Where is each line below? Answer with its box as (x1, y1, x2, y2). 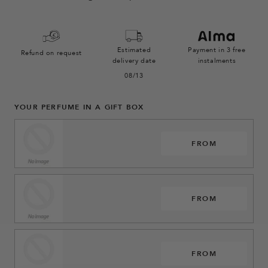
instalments (197, 56, 236, 65)
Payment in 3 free (188, 45, 246, 54)
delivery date (112, 56, 156, 65)
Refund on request (20, 48, 82, 57)
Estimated (117, 45, 151, 54)
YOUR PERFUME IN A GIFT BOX (14, 102, 144, 112)
